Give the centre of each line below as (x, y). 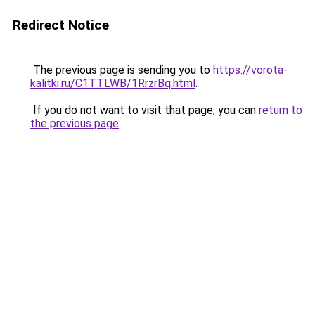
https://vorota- (250, 70)
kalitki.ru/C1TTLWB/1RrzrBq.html (113, 83)
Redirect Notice (61, 25)
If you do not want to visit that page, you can (144, 110)
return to (281, 110)
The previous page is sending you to (122, 70)
